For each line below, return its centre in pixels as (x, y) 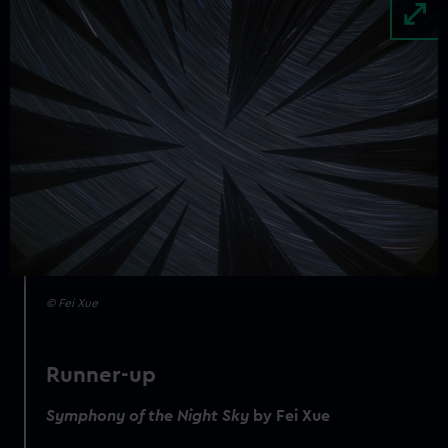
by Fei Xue (294, 415)
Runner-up (101, 374)
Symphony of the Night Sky (150, 415)
